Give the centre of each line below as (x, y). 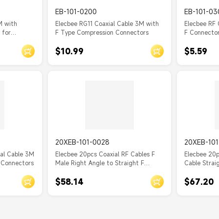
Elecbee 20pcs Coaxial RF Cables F (105, 154)
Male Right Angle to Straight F (99, 163)
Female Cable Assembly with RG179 (106, 172)
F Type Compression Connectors (102, 32)
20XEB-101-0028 (82, 142)
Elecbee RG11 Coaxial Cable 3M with (107, 23)
